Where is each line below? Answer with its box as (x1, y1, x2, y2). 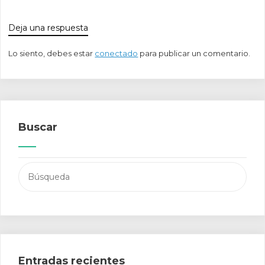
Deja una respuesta (8, 22, 89, 34)
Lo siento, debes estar (8, 49, 95, 59)
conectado (95, 49, 138, 59)
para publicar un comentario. (138, 49, 251, 59)
